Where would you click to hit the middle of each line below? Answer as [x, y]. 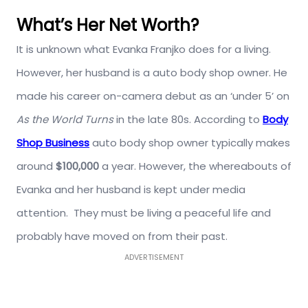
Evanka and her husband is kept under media [131, 189]
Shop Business [53, 143]
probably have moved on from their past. [122, 236]
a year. [119, 166]
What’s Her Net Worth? [108, 25]
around [36, 166]
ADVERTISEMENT [154, 257]
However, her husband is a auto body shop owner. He [152, 73]
